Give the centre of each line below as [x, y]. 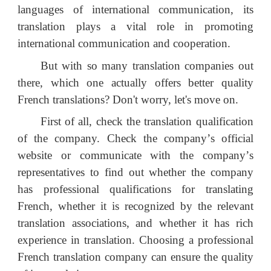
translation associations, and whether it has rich [135, 223]
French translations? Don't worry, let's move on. [128, 99]
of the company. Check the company [112, 139]
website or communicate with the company [132, 155]
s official [232, 139]
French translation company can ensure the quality [135, 257]
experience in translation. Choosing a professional [135, 240]
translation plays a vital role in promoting [135, 26]
